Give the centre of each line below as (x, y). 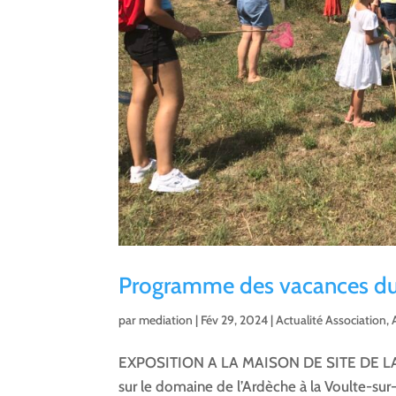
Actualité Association (331, 320)
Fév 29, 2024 (235, 320)
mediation (166, 320)
